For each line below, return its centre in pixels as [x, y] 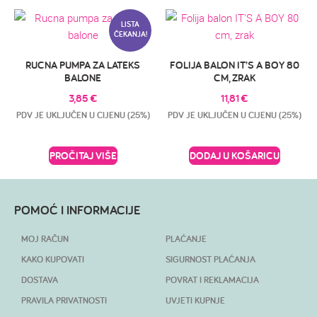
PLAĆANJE [186, 239]
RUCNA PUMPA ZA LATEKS [83, 65]
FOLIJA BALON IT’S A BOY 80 [234, 65]
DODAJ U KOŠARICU [234, 156]
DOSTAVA [40, 280]
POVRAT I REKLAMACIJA [212, 280]
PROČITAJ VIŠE [83, 156]
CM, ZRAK [234, 78]
